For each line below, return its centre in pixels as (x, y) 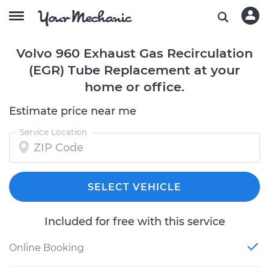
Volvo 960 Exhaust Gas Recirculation (134, 53)
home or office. (134, 87)
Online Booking (47, 248)
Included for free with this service (134, 222)
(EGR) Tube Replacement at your (134, 70)
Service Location (53, 132)
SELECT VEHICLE (134, 187)
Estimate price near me (73, 111)
